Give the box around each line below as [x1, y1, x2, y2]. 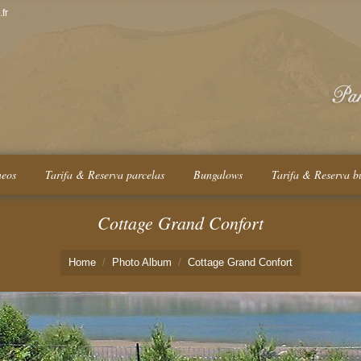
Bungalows [193, 166, 243, 182]
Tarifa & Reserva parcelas [45, 166, 164, 182]
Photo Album [112, 256, 172, 268]
